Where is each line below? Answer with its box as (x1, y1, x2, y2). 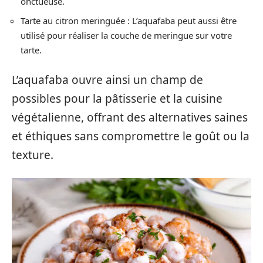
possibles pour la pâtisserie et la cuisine (12, 91, 222, 106)
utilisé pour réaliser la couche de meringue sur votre (21, 29, 232, 41)
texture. (12, 147, 53, 163)
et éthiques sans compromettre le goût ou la (12, 129, 249, 144)
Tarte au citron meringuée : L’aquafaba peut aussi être (21, 14, 237, 26)
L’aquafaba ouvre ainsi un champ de (12, 72, 203, 87)
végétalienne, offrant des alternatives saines (12, 110, 248, 125)
